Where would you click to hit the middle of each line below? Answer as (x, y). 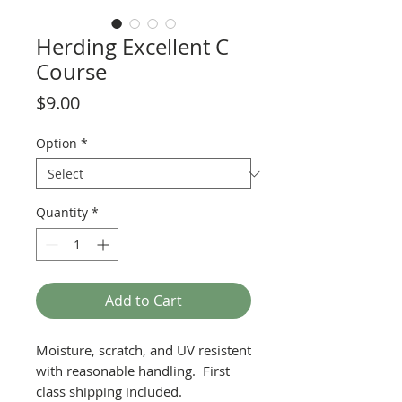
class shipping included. (109, 391)
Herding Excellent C (132, 47)
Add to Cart (144, 301)
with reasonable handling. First (133, 371)
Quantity (62, 212)
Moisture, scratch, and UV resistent (144, 350)
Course (71, 72)
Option (57, 143)
